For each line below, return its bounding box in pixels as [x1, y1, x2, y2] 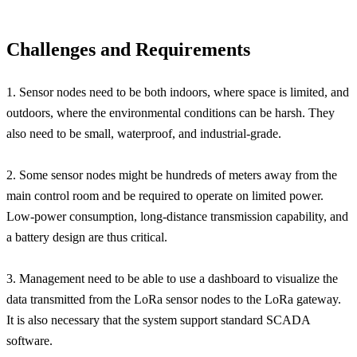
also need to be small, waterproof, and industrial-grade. [6, 126, 281, 140]
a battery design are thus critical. [6, 229, 167, 244]
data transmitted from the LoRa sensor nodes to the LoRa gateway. [6, 292, 341, 306]
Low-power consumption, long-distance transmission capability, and [6, 209, 348, 223]
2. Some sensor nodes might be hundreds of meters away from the [6, 167, 337, 182]
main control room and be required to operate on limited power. [6, 188, 324, 202]
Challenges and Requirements [6, 38, 250, 60]
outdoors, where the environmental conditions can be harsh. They [6, 105, 335, 120]
